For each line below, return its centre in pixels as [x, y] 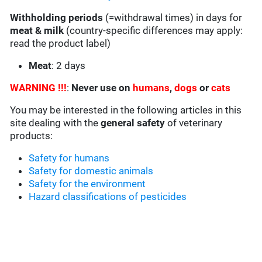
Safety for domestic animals [91, 171]
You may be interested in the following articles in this [126, 110]
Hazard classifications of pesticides [108, 197]
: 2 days [69, 66]
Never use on [102, 88]
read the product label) [61, 44]
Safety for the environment [87, 184]
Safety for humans [69, 158]
